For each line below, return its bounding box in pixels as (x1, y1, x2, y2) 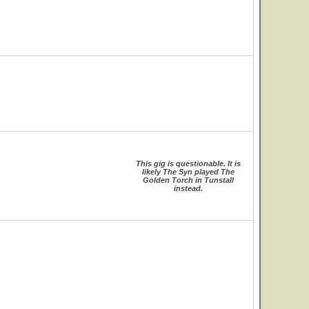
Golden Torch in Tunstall (143, 176, 234, 184)
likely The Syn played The (142, 168, 235, 176)
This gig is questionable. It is (136, 159, 241, 168)
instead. (174, 184, 203, 192)
